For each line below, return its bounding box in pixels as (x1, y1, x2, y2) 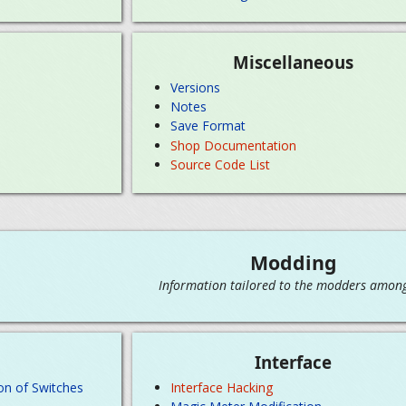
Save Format (170, 117, 246, 135)
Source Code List (170, 156, 271, 174)
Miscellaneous (233, 51, 353, 74)
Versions (170, 78, 221, 96)
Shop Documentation (170, 136, 297, 154)
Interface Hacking (170, 378, 274, 396)
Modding (250, 249, 337, 276)
